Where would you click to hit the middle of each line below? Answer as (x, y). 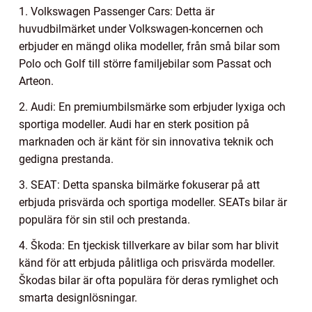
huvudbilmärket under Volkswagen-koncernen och (141, 29)
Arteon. (36, 81)
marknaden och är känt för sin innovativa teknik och (146, 142)
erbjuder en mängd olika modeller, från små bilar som (149, 47)
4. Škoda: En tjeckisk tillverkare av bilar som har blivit (149, 246)
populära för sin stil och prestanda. (104, 220)
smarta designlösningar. (78, 298)
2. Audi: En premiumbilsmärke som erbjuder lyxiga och (152, 107)
